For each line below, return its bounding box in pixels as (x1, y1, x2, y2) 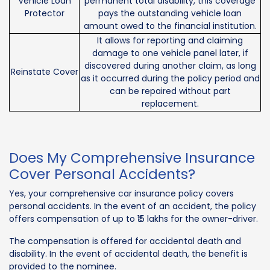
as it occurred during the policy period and (80, 72, 260, 85)
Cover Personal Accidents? (9, 165, 195, 184)
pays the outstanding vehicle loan (98, 7, 242, 20)
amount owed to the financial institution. (83, 20, 257, 33)
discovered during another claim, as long (84, 60, 256, 72)
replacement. (141, 98, 199, 110)
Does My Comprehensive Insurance (9, 148, 255, 168)
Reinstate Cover (10, 66, 78, 78)
